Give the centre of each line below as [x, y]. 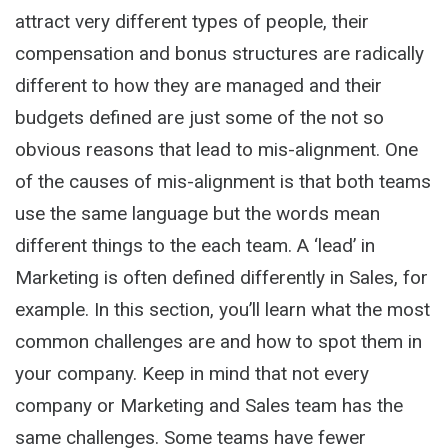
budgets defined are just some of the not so [199, 117]
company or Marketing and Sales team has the [209, 405]
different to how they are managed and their [198, 85]
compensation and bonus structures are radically [219, 53]
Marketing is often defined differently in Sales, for [221, 277]
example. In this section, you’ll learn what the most [222, 309]
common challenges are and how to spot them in [218, 341]
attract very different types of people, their [192, 21]
